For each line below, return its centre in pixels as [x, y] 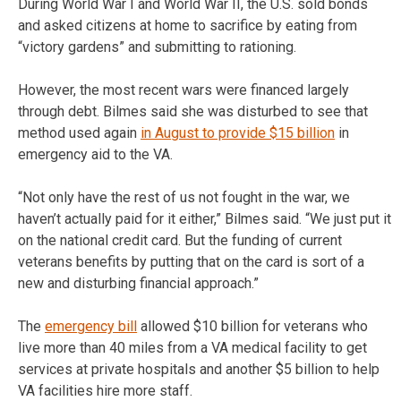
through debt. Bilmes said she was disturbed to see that [193, 111]
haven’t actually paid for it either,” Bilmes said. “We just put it [205, 218]
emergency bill [91, 326]
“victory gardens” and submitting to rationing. [157, 47]
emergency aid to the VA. [95, 154]
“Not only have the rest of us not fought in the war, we [184, 197]
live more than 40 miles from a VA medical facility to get [192, 347]
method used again [79, 132]
